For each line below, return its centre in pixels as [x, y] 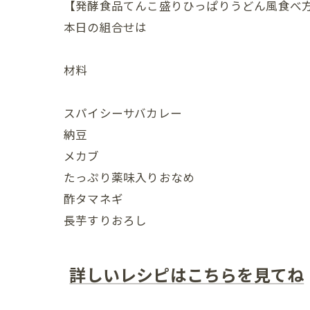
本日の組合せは [106, 26]
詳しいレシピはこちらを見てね [187, 274]
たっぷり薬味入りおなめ [129, 176]
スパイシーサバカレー [123, 112]
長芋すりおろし [106, 219]
